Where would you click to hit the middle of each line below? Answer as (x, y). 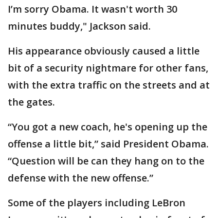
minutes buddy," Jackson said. (79, 26)
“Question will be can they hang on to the (106, 161)
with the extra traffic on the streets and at (109, 85)
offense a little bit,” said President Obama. (108, 144)
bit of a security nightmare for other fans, (108, 68)
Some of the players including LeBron (97, 203)
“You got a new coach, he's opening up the (108, 127)
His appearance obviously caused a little (104, 51)
